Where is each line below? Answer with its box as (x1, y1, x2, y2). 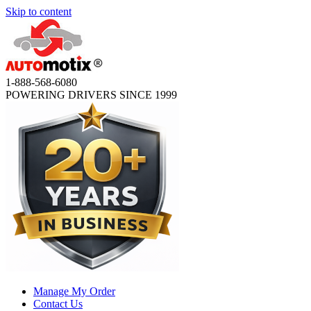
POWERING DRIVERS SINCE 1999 (6, 89, 177, 101)
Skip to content (6, 6, 72, 17)
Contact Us (33, 298, 83, 310)
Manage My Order (33, 285, 115, 297)
